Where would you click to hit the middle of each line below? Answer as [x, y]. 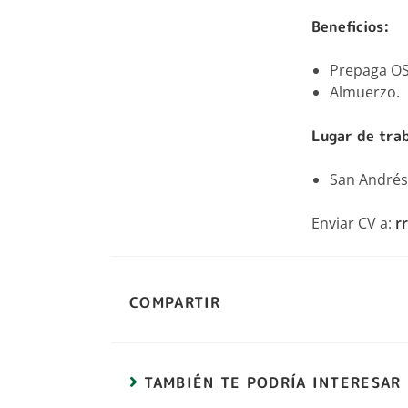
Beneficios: [351, 26]
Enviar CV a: [353, 223]
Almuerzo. [365, 92]
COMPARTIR [175, 302]
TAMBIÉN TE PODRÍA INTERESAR [273, 382]
